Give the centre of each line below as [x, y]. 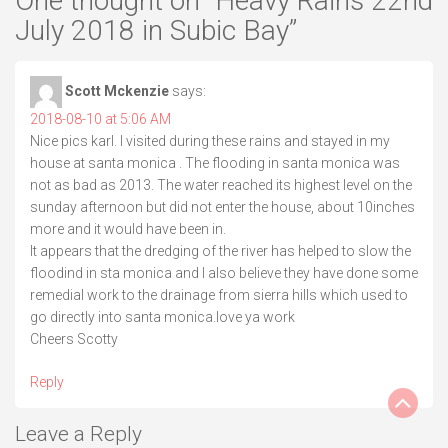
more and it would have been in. [128, 228]
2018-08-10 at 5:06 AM [100, 118]
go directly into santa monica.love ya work [162, 316]
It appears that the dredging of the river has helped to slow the [220, 250]
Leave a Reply [78, 433]
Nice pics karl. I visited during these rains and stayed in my [210, 140]
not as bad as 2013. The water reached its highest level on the [221, 184]
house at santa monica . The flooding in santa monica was [215, 162]
